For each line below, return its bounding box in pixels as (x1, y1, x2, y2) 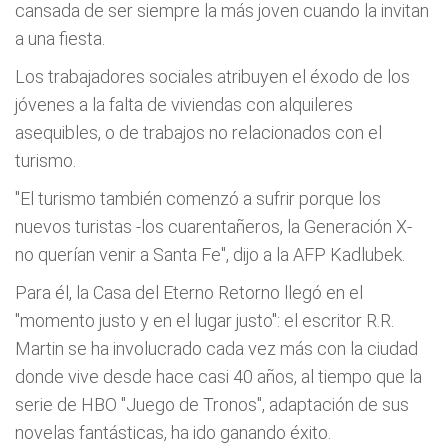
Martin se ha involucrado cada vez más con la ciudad (15, 338, 418, 359)
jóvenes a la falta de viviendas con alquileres (15, 94, 353, 115)
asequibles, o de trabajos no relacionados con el (15, 122, 382, 143)
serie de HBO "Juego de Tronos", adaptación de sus (15, 394, 409, 415)
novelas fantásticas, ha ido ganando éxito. (15, 422, 331, 443)
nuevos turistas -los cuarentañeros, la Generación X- (15, 216, 412, 237)
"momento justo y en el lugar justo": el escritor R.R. (15, 310, 394, 331)
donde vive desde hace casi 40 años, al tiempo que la (15, 366, 422, 387)
